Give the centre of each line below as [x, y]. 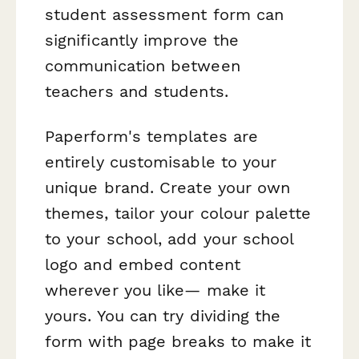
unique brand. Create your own [168, 187]
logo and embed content [143, 264]
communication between [143, 66]
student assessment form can [165, 15]
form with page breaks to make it [178, 341]
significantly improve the [142, 40]
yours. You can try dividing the [163, 315]
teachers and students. [137, 92]
